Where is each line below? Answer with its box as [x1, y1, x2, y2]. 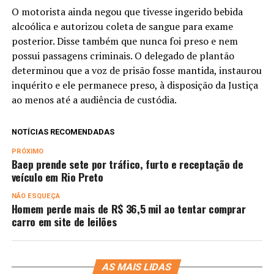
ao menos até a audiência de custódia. [11, 93, 177, 106]
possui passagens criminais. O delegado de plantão [11, 49, 234, 62]
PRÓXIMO [11, 147, 43, 155]
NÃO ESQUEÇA [11, 192, 60, 200]
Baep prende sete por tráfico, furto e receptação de [11, 156, 243, 172]
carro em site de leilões [11, 213, 117, 229]
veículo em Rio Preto [11, 169, 103, 185]
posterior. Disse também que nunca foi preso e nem [11, 34, 238, 48]
